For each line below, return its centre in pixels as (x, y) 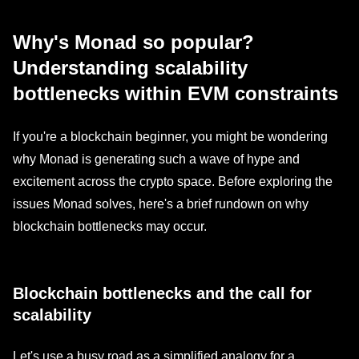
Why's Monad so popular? (133, 42)
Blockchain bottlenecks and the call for (162, 293)
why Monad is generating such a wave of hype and (156, 159)
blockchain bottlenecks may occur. (110, 226)
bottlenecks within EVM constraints (175, 93)
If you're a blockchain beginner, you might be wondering (170, 137)
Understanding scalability (130, 68)
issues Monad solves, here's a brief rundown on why (161, 204)
